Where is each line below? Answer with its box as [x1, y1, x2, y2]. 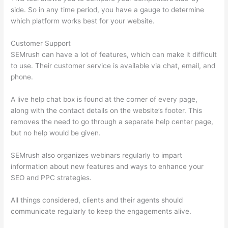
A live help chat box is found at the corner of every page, [11, 95, 198, 104]
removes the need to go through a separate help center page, [11, 118, 214, 126]
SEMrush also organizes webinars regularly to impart [11, 151, 183, 160]
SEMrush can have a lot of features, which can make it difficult [11, 50, 217, 59]
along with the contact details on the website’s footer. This [11, 106, 203, 115]
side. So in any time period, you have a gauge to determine [11, 6, 205, 14]
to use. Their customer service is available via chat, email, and [11, 62, 216, 70]
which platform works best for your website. [11, 17, 155, 25]
